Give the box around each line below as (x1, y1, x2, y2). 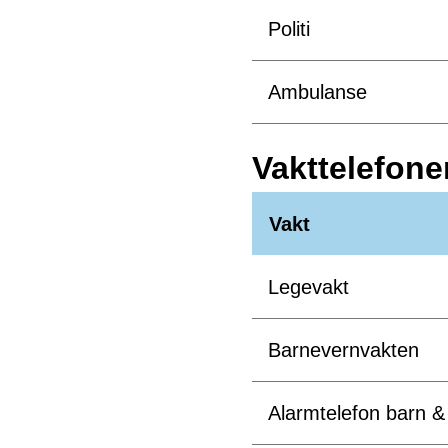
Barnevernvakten (268, 339, 419, 361)
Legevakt (268, 276, 349, 298)
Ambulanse (268, 81, 367, 103)
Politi (268, 18, 310, 40)
